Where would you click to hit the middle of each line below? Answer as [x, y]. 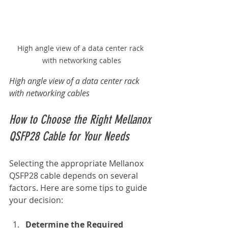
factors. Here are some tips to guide [79, 188]
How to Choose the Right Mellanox [81, 119]
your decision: [36, 200]
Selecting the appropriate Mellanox [77, 163]
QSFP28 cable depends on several [75, 175]
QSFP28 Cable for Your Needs [69, 136]
